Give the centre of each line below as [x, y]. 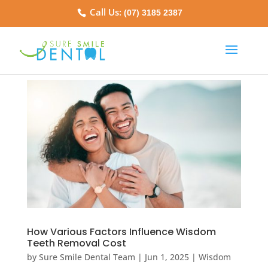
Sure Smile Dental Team [87, 257]
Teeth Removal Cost [76, 243]
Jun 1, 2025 [167, 257]
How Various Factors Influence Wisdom [121, 232]
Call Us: [106, 12]
